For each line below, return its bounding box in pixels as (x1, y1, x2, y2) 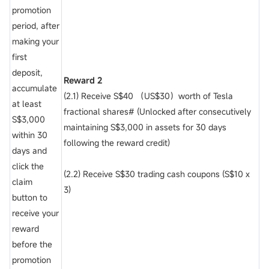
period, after (12, 20, 59, 32)
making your (12, 35, 59, 47)
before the (12, 238, 52, 250)
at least (12, 98, 41, 110)
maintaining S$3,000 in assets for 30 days (64, 121, 226, 133)
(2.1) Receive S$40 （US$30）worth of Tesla (64, 90, 233, 102)
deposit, (12, 67, 43, 79)
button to (12, 192, 47, 204)
